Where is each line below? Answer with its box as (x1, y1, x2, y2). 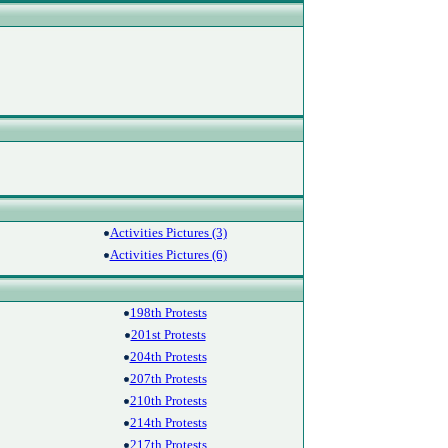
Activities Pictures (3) (109, 225, 227, 240)
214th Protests (129, 415, 207, 430)
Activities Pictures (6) (109, 247, 227, 262)
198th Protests (129, 305, 207, 320)
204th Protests (129, 349, 207, 364)
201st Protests (130, 327, 206, 342)
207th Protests (129, 371, 207, 386)
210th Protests (129, 393, 207, 408)
